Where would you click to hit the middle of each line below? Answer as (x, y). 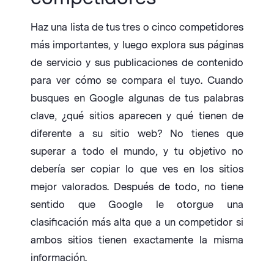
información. (59, 258)
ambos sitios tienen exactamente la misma (137, 240)
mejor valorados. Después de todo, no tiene (137, 187)
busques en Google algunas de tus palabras (137, 98)
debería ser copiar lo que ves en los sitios (137, 169)
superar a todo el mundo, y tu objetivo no (137, 152)
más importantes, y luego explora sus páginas (137, 45)
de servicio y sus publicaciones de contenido (137, 63)
